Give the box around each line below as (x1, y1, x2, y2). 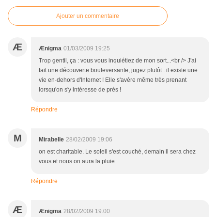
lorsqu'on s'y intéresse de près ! (39, 86, 123, 93)
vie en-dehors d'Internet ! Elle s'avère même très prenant (39, 77, 186, 84)
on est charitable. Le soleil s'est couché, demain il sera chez (39, 148, 196, 155)
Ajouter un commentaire (56, 13, 119, 20)
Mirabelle (39, 136, 64, 143)
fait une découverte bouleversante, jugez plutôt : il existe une (39, 67, 198, 74)
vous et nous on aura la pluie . (39, 158, 118, 165)
